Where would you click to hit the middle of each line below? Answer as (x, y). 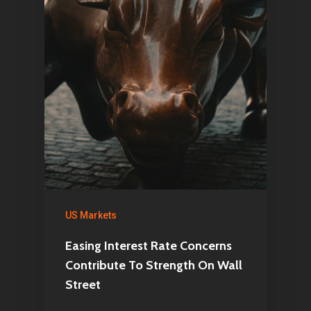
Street (83, 285)
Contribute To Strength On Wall (154, 265)
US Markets (91, 215)
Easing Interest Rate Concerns (149, 246)
